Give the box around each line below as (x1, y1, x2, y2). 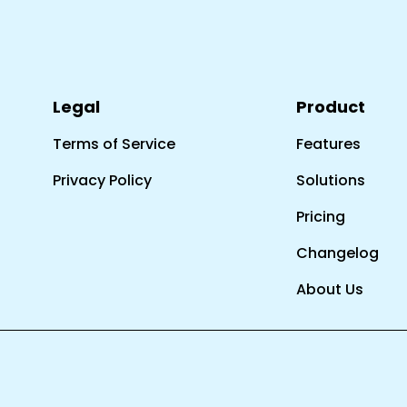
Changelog (295, 243, 379, 263)
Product (295, 95, 365, 118)
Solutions (295, 170, 365, 191)
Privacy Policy (53, 170, 153, 191)
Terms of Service (53, 134, 176, 154)
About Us (295, 279, 363, 300)
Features (295, 134, 361, 154)
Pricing (295, 206, 345, 227)
